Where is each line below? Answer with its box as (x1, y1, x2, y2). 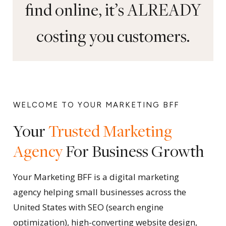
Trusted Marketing (48, 120, 172, 141)
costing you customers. (36, 25, 190, 46)
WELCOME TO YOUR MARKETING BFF (13, 100, 179, 109)
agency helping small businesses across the (13, 186, 186, 198)
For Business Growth (62, 140, 204, 161)
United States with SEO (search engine (13, 201, 163, 213)
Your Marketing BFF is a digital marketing (13, 171, 179, 183)
